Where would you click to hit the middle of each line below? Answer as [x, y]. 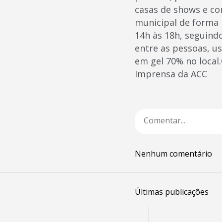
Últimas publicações [172, 192]
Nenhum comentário [173, 154]
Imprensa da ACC [171, 74]
